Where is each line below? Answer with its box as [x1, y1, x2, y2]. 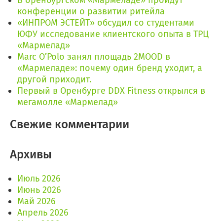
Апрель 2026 [17, 207, 69, 219]
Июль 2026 [17, 173, 61, 184]
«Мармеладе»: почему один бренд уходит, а [17, 63, 202, 74]
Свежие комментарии [10, 117, 129, 132]
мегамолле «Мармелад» [17, 97, 118, 108]
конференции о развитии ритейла [17, 6, 165, 17]
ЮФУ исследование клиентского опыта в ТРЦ [17, 29, 209, 40]
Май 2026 [17, 196, 56, 207]
